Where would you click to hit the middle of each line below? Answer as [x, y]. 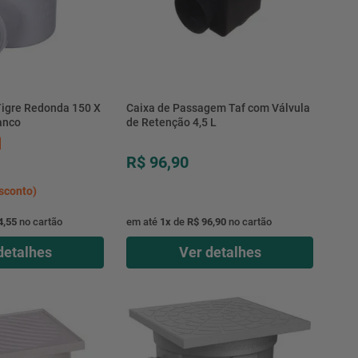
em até [143, 221]
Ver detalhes [220, 252]
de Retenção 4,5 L [171, 122]
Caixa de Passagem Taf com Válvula [218, 107]
